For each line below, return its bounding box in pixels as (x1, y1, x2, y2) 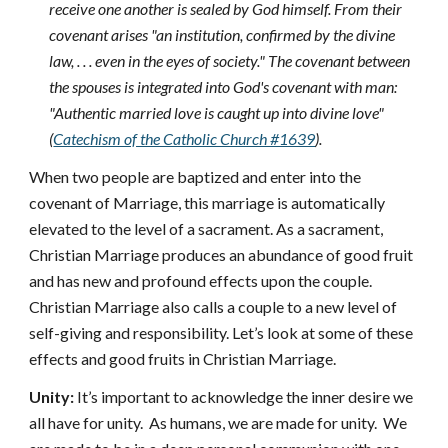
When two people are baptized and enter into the (29, 167, 362, 186)
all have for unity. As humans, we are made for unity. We (29, 413, 408, 432)
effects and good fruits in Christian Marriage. (29, 349, 340, 368)
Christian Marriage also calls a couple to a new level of (29, 297, 398, 316)
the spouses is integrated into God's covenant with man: (49, 77, 398, 96)
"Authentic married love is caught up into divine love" (49, 103, 385, 122)
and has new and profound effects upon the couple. (29, 271, 373, 290)
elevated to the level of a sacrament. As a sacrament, (29, 219, 384, 238)
